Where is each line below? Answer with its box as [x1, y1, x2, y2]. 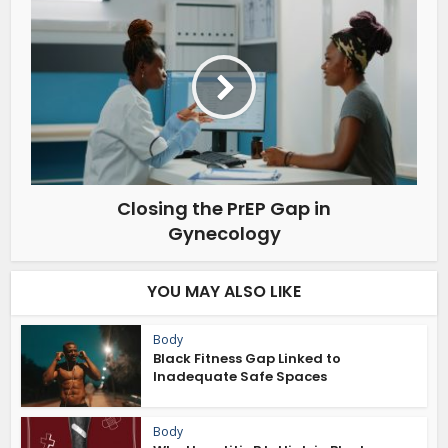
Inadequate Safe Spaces [153, 366, 331, 386]
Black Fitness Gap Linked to [153, 348, 342, 368]
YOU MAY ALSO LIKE [147, 279, 301, 303]
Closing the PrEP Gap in [117, 195, 331, 221]
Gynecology [167, 220, 281, 246]
